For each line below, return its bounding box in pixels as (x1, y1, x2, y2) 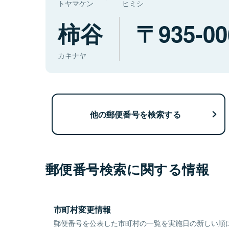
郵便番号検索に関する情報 (45, 159, 210, 179)
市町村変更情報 (54, 203, 111, 216)
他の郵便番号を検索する (89, 108, 181, 120)
